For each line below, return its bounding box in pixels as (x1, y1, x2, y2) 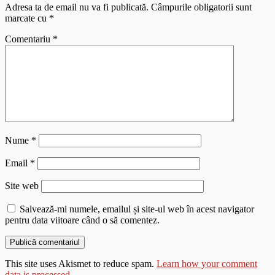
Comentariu (5, 34, 53, 45)
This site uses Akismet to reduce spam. (5, 258, 157, 269)
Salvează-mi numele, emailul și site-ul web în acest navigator (20, 204, 254, 215)
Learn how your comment (157, 258, 257, 269)
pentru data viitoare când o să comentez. (5, 215, 160, 226)
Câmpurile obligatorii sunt (151, 2, 252, 13)
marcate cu (5, 13, 49, 24)
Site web (5, 180, 39, 192)
